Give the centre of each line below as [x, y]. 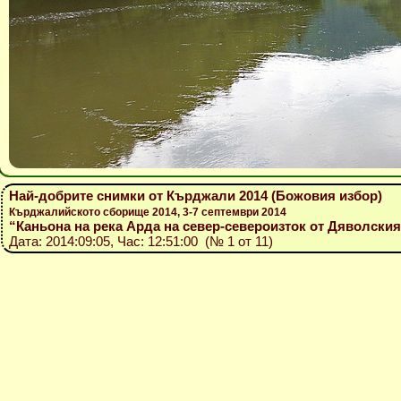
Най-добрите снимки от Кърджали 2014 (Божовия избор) [196, 196]
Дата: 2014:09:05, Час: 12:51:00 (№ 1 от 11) [141, 241]
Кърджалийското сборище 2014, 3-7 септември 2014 [148, 212]
